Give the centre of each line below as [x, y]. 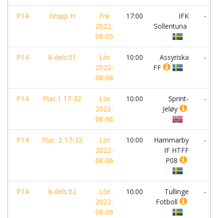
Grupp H [62, 16]
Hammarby [171, 140]
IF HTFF [176, 150]
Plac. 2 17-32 [62, 140]
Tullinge [177, 191]
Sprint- [179, 99]
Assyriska [174, 57]
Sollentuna [171, 26]
